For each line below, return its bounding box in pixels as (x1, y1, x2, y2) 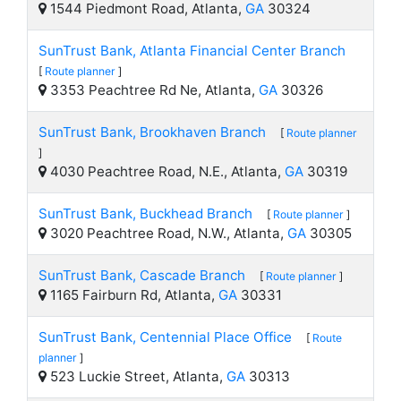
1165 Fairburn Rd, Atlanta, (47, 286, 218, 303)
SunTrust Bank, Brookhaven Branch (38, 124, 266, 141)
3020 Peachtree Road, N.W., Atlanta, (47, 225, 287, 242)
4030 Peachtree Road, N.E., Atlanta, (47, 163, 285, 180)
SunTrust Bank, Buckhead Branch (38, 205, 252, 222)
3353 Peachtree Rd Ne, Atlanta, (47, 81, 259, 98)
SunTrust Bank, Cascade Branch (38, 267, 245, 284)
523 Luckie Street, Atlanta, (47, 368, 226, 385)
